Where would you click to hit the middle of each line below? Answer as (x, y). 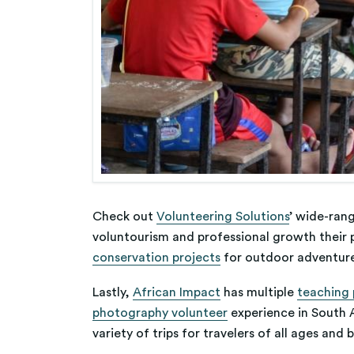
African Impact (177, 293)
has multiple (259, 293)
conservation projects (156, 258)
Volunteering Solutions (223, 217)
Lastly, (113, 293)
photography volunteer (160, 313)
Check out (124, 217)
